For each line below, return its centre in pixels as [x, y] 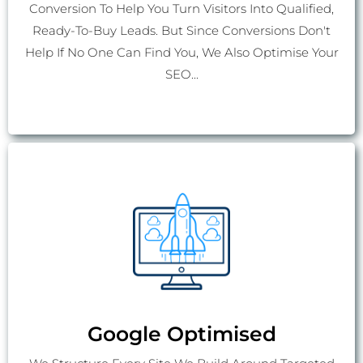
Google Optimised [181, 334]
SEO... [181, 75]
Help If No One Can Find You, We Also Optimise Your [181, 53]
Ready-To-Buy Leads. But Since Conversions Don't [181, 31]
